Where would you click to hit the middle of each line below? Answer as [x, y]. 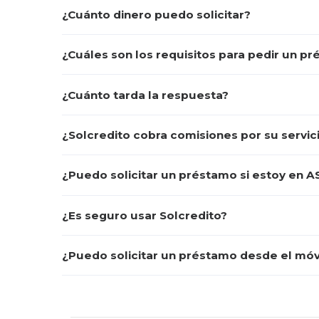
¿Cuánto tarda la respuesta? [145, 95]
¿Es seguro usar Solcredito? [145, 215]
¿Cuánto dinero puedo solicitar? [156, 14]
